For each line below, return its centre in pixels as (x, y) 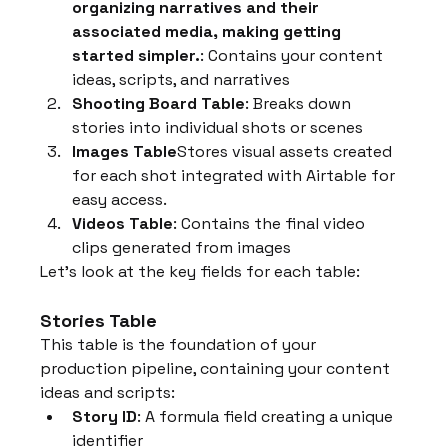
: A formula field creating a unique (267, 416)
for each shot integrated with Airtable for (236, 175)
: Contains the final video (271, 223)
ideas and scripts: (108, 392)
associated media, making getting (209, 31)
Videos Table (123, 223)
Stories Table (99, 320)
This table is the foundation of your (180, 344)
